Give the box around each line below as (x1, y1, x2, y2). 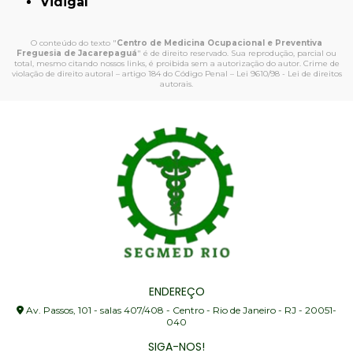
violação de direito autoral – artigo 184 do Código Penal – (11, 69, 236, 79)
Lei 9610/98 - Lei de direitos (236, 69, 342, 79)
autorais (160, 79, 191, 89)
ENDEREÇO (148, 283, 205, 299)
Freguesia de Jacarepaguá (17, 48, 137, 58)
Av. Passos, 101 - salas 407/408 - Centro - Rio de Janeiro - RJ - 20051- (24, 303, 336, 316)
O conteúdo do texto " (31, 38, 117, 48)
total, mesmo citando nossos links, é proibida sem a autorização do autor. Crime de (13, 58, 340, 69)
